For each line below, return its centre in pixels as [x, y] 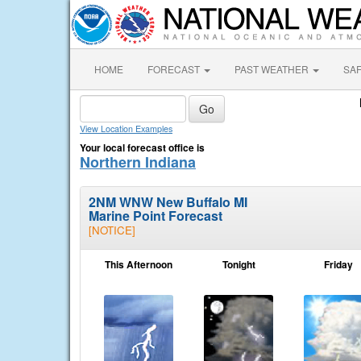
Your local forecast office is [142, 147]
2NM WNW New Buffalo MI [168, 202]
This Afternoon [139, 264]
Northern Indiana [138, 162]
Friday [338, 264]
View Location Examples [126, 129]
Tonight [239, 264]
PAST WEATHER [273, 69]
